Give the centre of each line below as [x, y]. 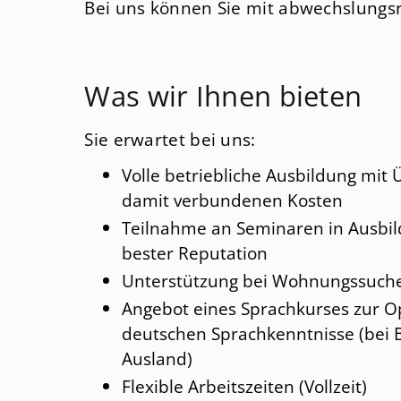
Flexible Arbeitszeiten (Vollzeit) [244, 386]
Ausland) [157, 358]
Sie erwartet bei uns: [170, 140]
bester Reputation [194, 252]
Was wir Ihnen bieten [223, 95]
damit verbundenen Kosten [232, 200]
